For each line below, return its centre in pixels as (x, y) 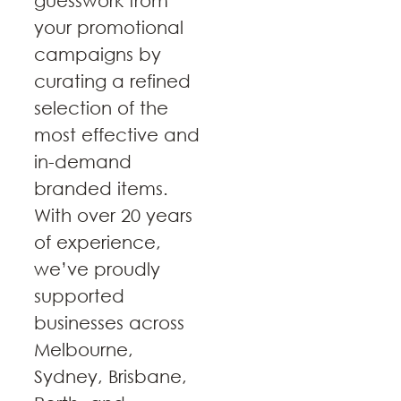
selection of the (101, 108)
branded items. (101, 189)
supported (79, 296)
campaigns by (98, 55)
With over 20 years (113, 216)
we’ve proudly (97, 269)
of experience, (98, 243)
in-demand (83, 162)
